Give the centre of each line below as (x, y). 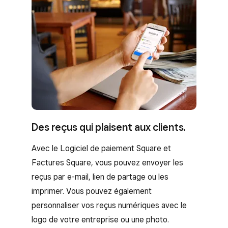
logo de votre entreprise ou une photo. (100, 219)
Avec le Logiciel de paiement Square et (101, 148)
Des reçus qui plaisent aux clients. (109, 127)
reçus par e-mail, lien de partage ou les (100, 177)
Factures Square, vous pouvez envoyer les (107, 162)
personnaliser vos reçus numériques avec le (109, 205)
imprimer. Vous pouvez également (92, 191)
